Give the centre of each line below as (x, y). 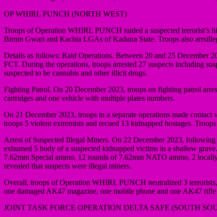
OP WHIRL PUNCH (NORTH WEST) (65, 14)
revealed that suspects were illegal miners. (68, 166)
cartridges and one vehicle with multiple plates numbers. (89, 98)
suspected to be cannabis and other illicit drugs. (76, 73)
